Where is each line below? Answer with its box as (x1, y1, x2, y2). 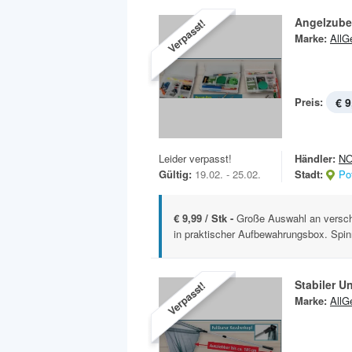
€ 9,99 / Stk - (174, 211, 236, 225)
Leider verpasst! (159, 151, 232, 166)
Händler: (295, 151, 335, 166)
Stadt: (295, 167, 323, 181)
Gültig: (159, 167, 192, 181)
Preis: (295, 94, 323, 109)
